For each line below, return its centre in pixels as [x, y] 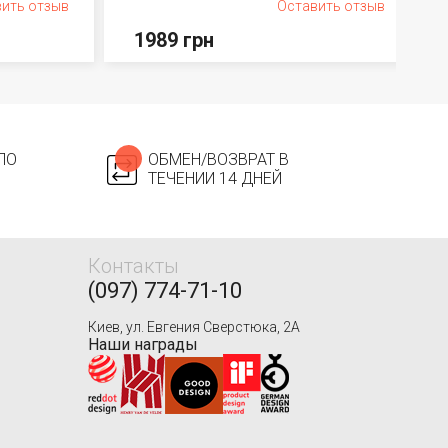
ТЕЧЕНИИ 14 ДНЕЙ [214, 178]
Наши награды [143, 344]
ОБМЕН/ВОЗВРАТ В [218, 159]
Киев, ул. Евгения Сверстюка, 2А [194, 327]
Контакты [133, 266]
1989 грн [173, 40]
